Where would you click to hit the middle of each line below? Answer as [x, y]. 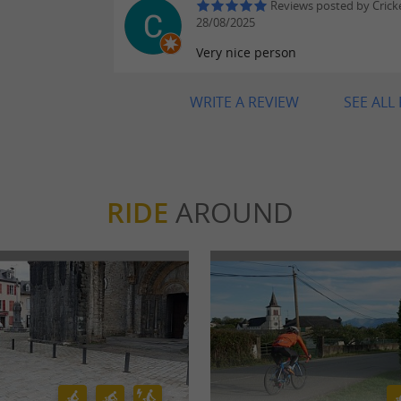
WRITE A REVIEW [244, 102]
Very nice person [247, 52]
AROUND [230, 212]
